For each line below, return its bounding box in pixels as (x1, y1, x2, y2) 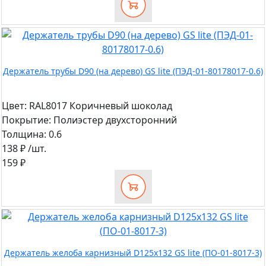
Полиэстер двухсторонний (51, 113, 177, 127)
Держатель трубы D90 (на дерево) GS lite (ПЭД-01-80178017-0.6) (3, 65, 263, 77)
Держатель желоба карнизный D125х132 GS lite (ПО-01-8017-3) (4, 247, 262, 259)
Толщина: (2, 128, 46, 141)
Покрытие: (2, 113, 51, 127)
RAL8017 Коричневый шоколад (27, 99, 172, 113)
